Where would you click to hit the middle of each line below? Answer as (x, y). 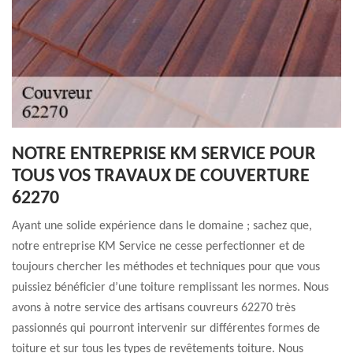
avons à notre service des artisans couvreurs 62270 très (154, 308)
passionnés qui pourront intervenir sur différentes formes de (166, 329)
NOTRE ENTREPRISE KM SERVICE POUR (164, 154)
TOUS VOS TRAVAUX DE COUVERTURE (161, 176)
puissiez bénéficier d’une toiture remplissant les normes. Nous (170, 288)
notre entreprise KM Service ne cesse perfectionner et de (158, 247)
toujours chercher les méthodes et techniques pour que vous (166, 267)
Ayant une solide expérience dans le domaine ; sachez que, (162, 226)
